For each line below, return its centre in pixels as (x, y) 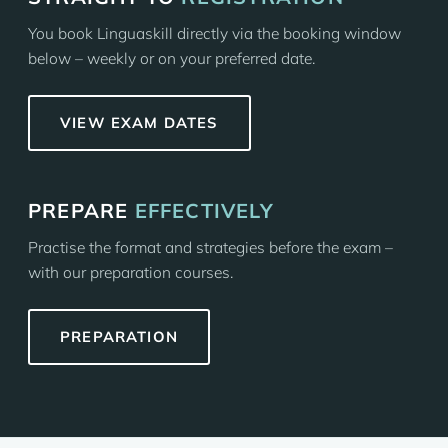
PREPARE (81, 210)
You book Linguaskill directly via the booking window (214, 33)
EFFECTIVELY (204, 210)
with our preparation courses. (130, 272)
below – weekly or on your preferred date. (171, 58)
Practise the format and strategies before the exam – (210, 247)
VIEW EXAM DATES (139, 122)
